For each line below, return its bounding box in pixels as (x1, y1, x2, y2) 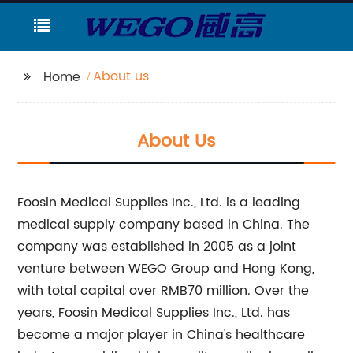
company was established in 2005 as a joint (17, 236, 297, 257)
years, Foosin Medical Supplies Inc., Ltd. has (17, 303, 291, 323)
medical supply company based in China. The (17, 214, 310, 235)
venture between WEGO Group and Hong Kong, (17, 258, 315, 279)
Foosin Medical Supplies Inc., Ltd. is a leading (17, 192, 301, 213)
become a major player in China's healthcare (17, 325, 306, 345)
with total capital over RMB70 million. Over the (17, 281, 310, 301)
